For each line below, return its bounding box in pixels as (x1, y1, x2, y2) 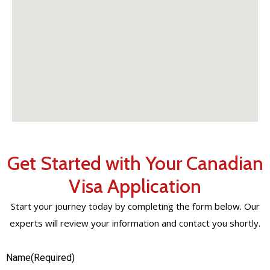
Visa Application (69, 174, 201, 198)
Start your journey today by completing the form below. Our (10, 200, 260, 213)
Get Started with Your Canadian (7, 151, 263, 175)
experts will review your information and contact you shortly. (10, 217, 260, 230)
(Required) (31, 252, 75, 264)
